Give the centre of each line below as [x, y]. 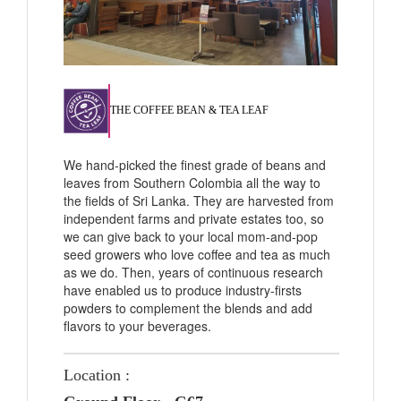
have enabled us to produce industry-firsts [183, 290]
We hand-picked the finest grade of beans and [195, 164]
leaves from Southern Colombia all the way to [192, 182]
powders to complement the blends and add [188, 307]
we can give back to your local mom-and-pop [191, 236]
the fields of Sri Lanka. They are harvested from [199, 200]
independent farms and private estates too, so [194, 218]
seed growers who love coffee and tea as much [197, 254]
